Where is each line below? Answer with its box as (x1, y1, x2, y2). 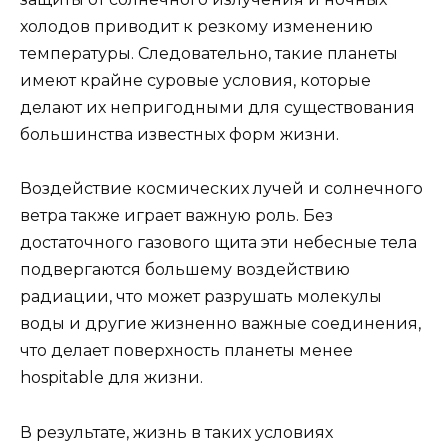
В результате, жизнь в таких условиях (20, 422, 333, 442)
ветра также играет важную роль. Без (20, 206, 333, 226)
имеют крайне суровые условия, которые (20, 71, 371, 91)
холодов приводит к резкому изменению (20, 17, 373, 37)
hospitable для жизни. (20, 368, 203, 388)
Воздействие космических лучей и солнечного (20, 179, 423, 199)
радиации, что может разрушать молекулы (20, 287, 382, 307)
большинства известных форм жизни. (20, 125, 339, 145)
